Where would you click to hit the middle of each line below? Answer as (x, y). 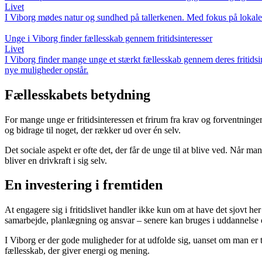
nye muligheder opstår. (46, 70)
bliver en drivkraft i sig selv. (56, 160)
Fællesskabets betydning (77, 94)
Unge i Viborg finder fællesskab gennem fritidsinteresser (108, 38)
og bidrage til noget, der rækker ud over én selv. (93, 130)
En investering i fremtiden (84, 185)
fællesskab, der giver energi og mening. (77, 251)
